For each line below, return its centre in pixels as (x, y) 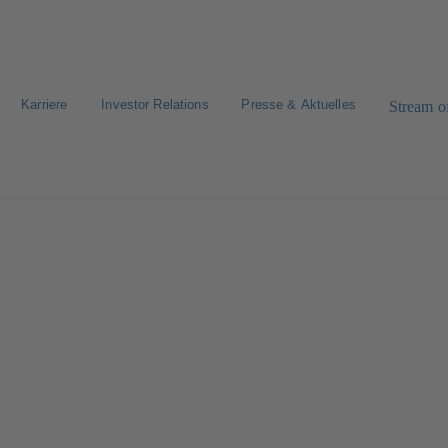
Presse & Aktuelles (298, 104)
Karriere (44, 104)
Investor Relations (155, 104)
